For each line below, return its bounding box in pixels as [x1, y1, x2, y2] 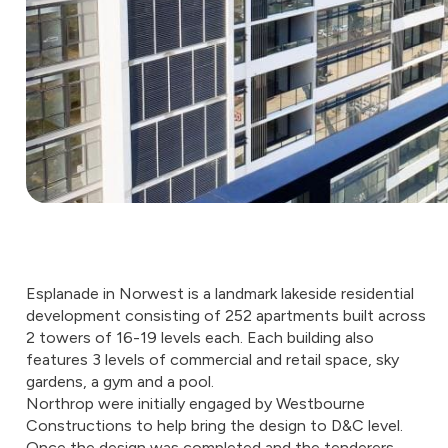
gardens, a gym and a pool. [26, 372, 214, 391]
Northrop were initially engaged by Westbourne [26, 394, 365, 413]
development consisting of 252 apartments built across [26, 306, 426, 325]
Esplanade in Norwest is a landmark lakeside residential [26, 284, 414, 303]
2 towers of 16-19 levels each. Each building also [26, 328, 374, 347]
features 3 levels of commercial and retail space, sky [26, 350, 399, 369]
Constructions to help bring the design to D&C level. [26, 416, 403, 435]
